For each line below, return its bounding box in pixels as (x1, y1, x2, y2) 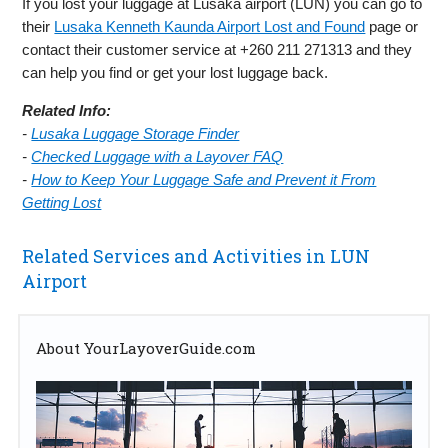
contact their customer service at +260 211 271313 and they (22, 40, 413, 58)
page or (365, 17, 419, 35)
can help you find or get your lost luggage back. (22, 63, 329, 81)
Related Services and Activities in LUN (22, 243, 371, 268)
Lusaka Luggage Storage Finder (31, 124, 240, 142)
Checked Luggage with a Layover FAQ (31, 147, 284, 165)
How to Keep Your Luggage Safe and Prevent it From (31, 170, 377, 188)
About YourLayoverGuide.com (35, 337, 256, 358)
